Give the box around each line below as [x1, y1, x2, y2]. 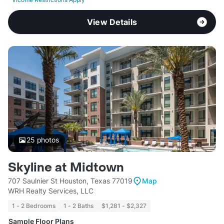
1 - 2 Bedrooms [12, 202, 55, 210]
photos [34, 135, 59, 144]
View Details [87, 17, 137, 27]
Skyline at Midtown [8, 160, 124, 176]
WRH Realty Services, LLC [8, 186, 93, 195]
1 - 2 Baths [63, 202, 93, 210]
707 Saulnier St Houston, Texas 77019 [8, 176, 132, 185]
